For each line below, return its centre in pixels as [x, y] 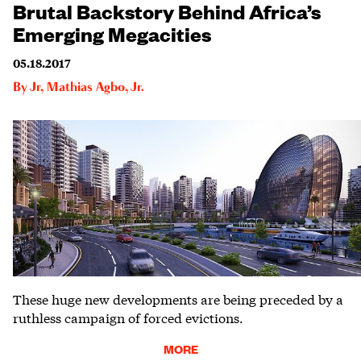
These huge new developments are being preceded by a [178, 298]
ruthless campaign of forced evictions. [128, 317]
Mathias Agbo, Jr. [95, 88]
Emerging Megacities [112, 33]
